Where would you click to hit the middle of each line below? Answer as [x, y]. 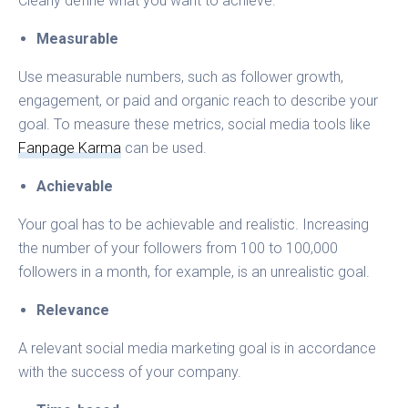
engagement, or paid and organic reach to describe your [199, 100]
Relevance [75, 310]
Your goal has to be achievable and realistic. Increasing [194, 224]
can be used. [164, 148]
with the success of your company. [132, 372]
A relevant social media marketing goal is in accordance [198, 348]
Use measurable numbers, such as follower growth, [181, 76]
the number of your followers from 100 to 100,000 [178, 248]
